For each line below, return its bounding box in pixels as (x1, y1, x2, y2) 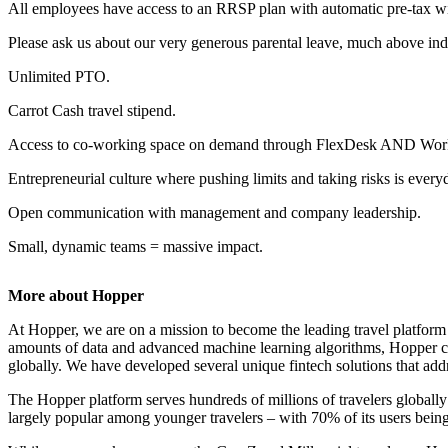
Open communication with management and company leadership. (8, 204, 421, 221)
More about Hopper (8, 287, 144, 305)
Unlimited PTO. (8, 68, 110, 85)
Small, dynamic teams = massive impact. (8, 238, 263, 255)
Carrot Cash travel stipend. (8, 102, 176, 119)
